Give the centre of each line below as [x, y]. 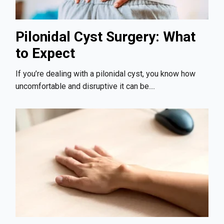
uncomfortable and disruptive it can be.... [85, 86]
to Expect [45, 53]
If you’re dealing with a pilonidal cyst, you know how [105, 73]
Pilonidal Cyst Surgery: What [105, 37]
